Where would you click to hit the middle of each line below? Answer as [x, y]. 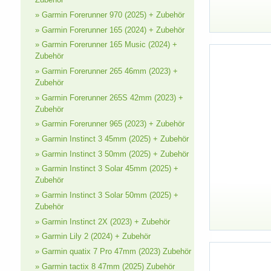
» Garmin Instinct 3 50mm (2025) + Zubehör [112, 154]
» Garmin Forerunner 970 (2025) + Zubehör [109, 15]
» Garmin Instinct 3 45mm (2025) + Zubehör [112, 139]
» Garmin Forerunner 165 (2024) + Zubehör [109, 30]
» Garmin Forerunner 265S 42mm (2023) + [109, 97]
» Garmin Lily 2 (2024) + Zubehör [93, 237]
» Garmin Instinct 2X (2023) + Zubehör [102, 221]
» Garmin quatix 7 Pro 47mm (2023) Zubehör [113, 252]
